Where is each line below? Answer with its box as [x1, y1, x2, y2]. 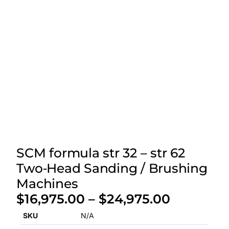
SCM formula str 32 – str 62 [16, 145, 185, 161]
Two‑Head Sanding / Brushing [16, 160, 208, 176]
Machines [16, 175, 78, 191]
